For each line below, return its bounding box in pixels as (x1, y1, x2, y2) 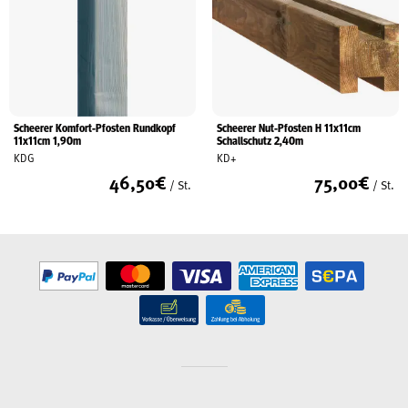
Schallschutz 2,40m (216, 132, 303, 149)
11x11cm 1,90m (14, 132, 81, 149)
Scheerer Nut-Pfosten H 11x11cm (216, 119, 361, 137)
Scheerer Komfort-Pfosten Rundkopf (14, 119, 176, 137)
